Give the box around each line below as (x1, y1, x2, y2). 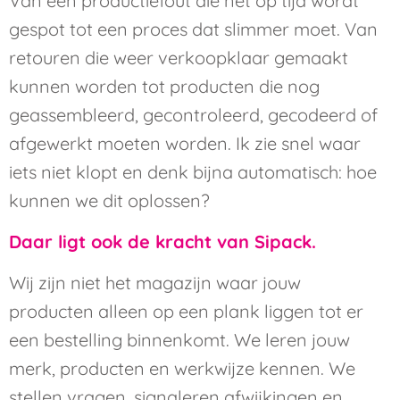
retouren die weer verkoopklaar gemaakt (9, 46, 348, 69)
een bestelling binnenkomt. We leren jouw (9, 329, 350, 352)
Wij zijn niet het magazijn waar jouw (9, 271, 301, 295)
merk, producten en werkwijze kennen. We (9, 357, 355, 380)
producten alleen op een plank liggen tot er (9, 300, 363, 323)
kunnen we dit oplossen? (9, 188, 210, 212)
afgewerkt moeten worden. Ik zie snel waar (9, 131, 361, 154)
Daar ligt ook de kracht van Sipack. (9, 230, 316, 253)
